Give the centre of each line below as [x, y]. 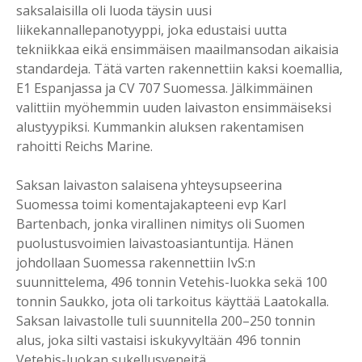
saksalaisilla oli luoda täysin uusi [114, 11]
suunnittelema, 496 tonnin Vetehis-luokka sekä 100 [172, 282]
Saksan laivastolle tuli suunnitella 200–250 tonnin [166, 321]
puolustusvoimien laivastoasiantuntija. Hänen [155, 244]
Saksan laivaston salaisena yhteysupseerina [149, 185]
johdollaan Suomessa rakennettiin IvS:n [136, 263]
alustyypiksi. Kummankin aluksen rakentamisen [160, 127]
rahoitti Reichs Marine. [84, 147]
